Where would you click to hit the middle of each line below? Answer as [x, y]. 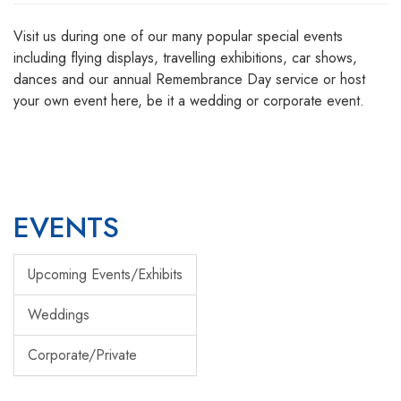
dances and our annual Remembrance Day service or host [189, 79]
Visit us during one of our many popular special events [178, 36]
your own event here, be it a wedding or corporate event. [189, 100]
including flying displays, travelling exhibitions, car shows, [185, 57]
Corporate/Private [82, 354]
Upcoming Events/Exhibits [105, 274]
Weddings [59, 314]
